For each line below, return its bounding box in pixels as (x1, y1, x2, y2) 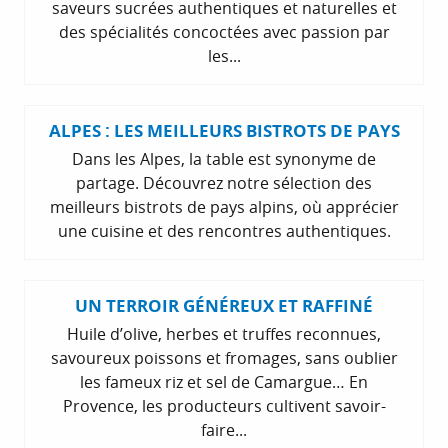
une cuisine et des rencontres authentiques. (57, 219, 391, 242)
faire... (201, 418, 247, 441)
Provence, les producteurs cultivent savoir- (62, 394, 386, 417)
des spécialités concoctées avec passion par (58, 20, 390, 43)
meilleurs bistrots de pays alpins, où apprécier (49, 195, 399, 218)
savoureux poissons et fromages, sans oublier (50, 346, 398, 369)
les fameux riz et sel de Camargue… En (80, 370, 368, 393)
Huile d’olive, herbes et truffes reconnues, (67, 322, 381, 345)
